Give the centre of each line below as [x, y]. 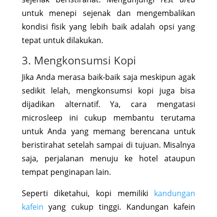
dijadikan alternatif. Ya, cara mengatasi [108, 104]
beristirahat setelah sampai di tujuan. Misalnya [108, 145]
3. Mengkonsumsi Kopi [79, 60]
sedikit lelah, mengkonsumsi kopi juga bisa [108, 90]
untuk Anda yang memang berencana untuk [108, 131]
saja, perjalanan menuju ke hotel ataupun [108, 158]
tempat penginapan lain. [66, 172]
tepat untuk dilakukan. [62, 40]
